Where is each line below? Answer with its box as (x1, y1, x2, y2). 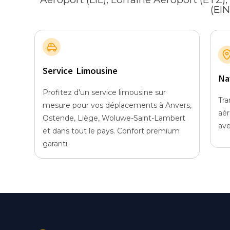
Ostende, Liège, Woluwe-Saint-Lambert (43, 113, 185, 123)
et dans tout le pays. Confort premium (43, 126, 180, 136)
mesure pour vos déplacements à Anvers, (43, 101, 191, 110)
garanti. (43, 139, 69, 149)
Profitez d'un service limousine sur (43, 88, 166, 98)
